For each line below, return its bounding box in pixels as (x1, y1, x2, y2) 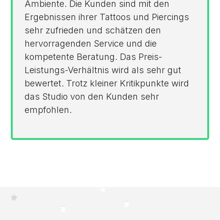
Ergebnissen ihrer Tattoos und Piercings (25, 12, 190, 22)
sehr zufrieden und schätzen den (25, 25, 162, 35)
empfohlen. (25, 105, 72, 115)
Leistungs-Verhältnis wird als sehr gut (25, 65, 182, 75)
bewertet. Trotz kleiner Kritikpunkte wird (25, 78, 190, 88)
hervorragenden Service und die (25, 38, 157, 49)
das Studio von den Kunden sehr (25, 91, 160, 102)
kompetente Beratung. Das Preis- (25, 52, 163, 62)
